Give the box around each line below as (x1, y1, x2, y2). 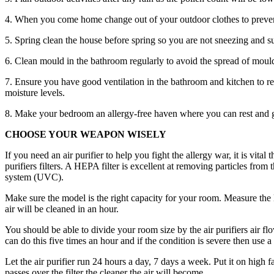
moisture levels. (5, 87, 65, 98)
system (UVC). (5, 171, 64, 182)
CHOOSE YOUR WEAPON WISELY (5, 128, 166, 139)
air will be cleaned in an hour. (5, 203, 119, 214)
